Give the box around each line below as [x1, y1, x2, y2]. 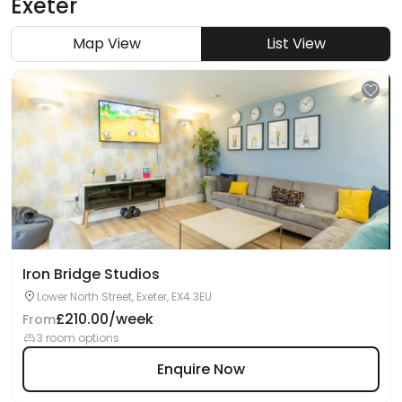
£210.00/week [56, 309, 153, 329]
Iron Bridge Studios [22, 264, 160, 284]
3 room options [37, 330, 119, 345]
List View [266, 33, 326, 54]
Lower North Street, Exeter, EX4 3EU [37, 289, 212, 304]
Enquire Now [157, 358, 245, 380]
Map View [72, 33, 141, 54]
